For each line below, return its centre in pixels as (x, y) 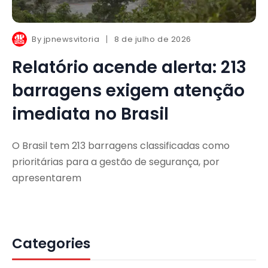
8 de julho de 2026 (153, 39)
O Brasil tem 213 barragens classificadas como (121, 145)
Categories (51, 243)
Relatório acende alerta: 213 (129, 67)
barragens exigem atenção (128, 90)
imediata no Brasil (90, 114)
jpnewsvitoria (71, 39)
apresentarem (47, 178)
